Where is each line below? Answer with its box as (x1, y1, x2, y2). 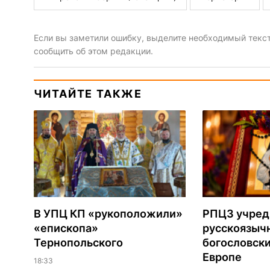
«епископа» (33, 221, 98, 234)
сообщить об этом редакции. (33, 45, 153, 56)
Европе (202, 250, 242, 263)
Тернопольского (33, 236, 123, 249)
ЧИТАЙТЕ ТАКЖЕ (33, 87, 142, 100)
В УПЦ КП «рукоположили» (33, 207, 183, 220)
